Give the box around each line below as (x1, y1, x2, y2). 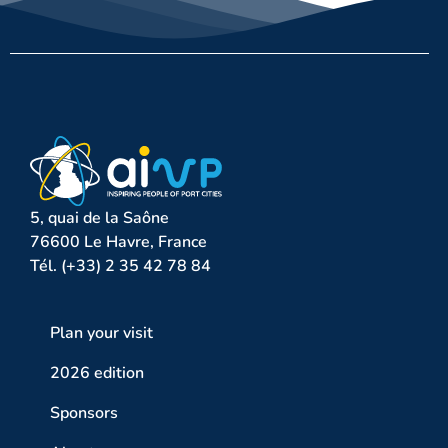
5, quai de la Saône (30, 207, 169, 230)
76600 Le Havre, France (30, 231, 207, 254)
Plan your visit (50, 321, 153, 344)
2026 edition (50, 361, 144, 384)
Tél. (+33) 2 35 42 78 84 (30, 255, 211, 278)
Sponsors (50, 401, 118, 424)
